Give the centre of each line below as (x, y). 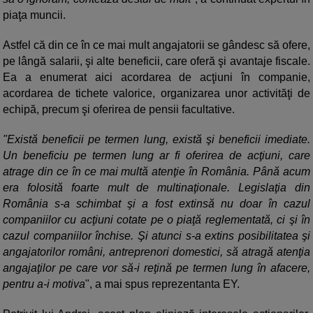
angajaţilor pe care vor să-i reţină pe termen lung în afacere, (156, 268)
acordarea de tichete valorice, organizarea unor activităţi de (156, 94)
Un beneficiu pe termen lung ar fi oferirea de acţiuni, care (156, 156)
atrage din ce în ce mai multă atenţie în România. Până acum (156, 172)
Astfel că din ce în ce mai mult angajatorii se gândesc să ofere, (156, 45)
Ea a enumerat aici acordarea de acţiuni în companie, (156, 78)
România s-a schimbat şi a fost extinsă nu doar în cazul (156, 204)
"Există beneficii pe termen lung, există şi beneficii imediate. (156, 140)
